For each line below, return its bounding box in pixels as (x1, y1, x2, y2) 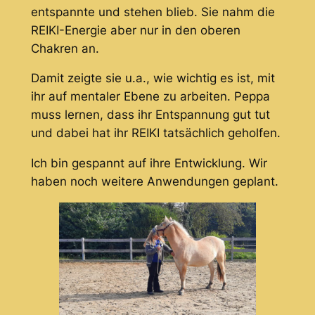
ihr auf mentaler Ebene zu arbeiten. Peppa (30, 89, 270, 104)
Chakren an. (30, 41, 99, 56)
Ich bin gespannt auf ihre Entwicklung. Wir (30, 156, 267, 171)
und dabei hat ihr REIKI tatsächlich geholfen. (30, 126, 281, 141)
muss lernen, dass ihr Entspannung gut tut (30, 108, 270, 122)
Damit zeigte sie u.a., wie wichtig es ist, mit (30, 71, 275, 86)
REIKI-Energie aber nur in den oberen (30, 22, 240, 37)
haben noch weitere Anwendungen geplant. (30, 174, 278, 189)
